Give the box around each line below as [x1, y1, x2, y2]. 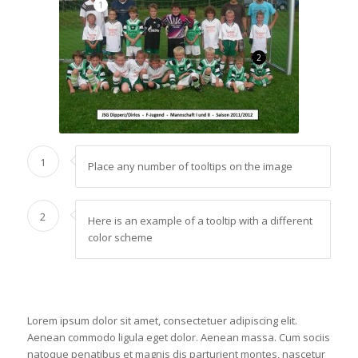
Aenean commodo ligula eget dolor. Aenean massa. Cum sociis [26, 330, 330, 344]
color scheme [87, 229, 153, 245]
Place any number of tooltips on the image [87, 158, 292, 173]
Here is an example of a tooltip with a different [87, 213, 312, 228]
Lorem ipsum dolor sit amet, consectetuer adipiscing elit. [26, 313, 297, 328]
